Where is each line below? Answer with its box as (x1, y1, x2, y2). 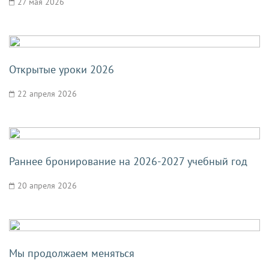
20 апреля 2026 (17, 180, 77, 191)
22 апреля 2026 (17, 88, 77, 99)
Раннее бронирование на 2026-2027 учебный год (9, 154, 247, 168)
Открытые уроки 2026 (9, 62, 114, 76)
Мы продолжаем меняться (9, 246, 134, 260)
